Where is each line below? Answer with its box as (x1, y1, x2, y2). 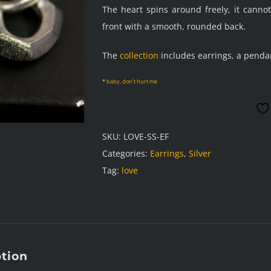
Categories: (102, 148, 150, 159)
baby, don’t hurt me (106, 77, 157, 85)
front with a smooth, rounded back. (102, 21, 246, 32)
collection (120, 50, 158, 61)
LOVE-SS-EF (123, 131, 169, 142)
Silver (189, 148, 211, 159)
